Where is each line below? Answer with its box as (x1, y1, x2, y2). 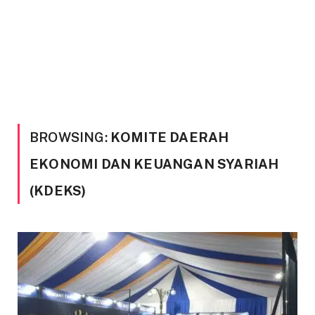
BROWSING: (30, 129, 110, 145)
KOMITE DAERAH (110, 129, 229, 145)
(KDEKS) (30, 183, 86, 198)
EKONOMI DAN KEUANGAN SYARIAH (30, 156, 279, 172)
